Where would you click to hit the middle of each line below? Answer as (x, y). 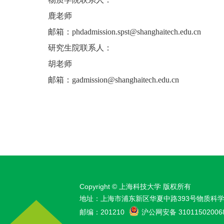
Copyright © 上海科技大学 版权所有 (135, 186)
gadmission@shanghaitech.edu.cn (125, 80)
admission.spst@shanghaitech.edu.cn (142, 32)
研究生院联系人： (80, 48)
